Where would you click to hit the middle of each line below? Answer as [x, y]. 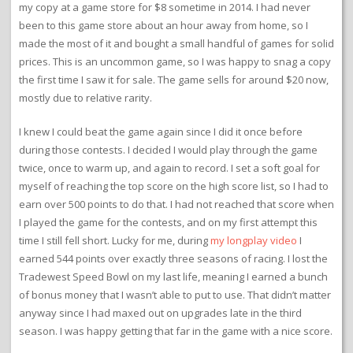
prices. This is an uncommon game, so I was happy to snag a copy [175, 62]
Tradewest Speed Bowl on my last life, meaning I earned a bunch [173, 277]
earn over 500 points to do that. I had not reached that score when [176, 204]
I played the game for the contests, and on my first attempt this [168, 223]
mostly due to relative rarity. [85, 98]
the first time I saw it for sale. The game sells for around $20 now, [174, 80]
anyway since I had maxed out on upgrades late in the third [160, 313]
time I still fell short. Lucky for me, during [115, 241]
